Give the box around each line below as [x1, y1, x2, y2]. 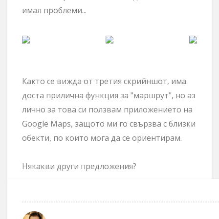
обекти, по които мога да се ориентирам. [22, 132, 182, 143]
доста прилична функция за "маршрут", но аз [22, 90, 196, 101]
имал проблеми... [22, 5, 87, 16]
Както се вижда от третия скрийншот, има [22, 76, 186, 87]
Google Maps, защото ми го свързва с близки [22, 118, 196, 129]
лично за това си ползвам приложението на [22, 104, 193, 115]
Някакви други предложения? [22, 161, 136, 172]
